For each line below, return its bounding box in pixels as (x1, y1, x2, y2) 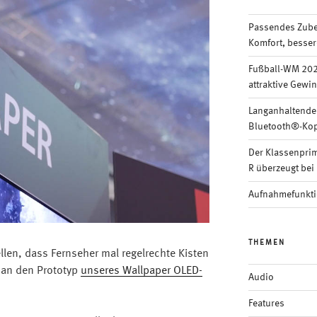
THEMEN (248, 238, 285, 247)
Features (248, 298, 284, 309)
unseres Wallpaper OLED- (81, 265, 202, 277)
